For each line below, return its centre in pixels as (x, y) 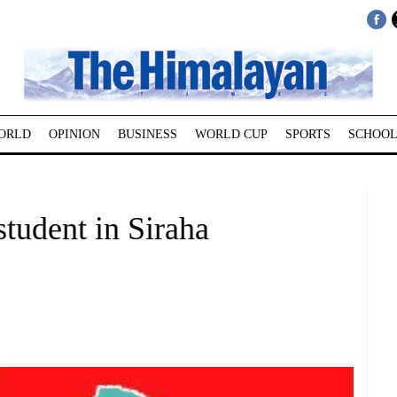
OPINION (74, 134)
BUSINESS (147, 134)
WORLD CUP (231, 134)
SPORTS (307, 134)
